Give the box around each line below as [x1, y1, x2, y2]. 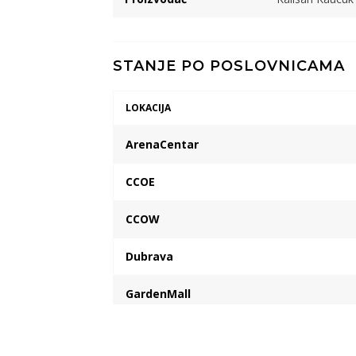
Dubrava [125, 248, 173, 264]
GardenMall [125, 285, 191, 301]
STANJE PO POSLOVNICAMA [112, 56, 345, 75]
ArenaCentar [125, 136, 199, 152]
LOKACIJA [125, 100, 171, 114]
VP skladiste [125, 323, 196, 339]
